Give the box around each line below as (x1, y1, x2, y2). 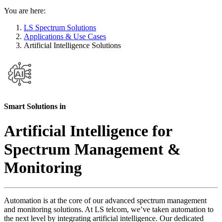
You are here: (4, 6, 46, 15)
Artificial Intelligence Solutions (24, 41, 121, 50)
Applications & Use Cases (24, 32, 106, 41)
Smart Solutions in (4, 102, 66, 111)
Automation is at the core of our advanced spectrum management (4, 196, 207, 205)
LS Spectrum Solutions (24, 23, 96, 32)
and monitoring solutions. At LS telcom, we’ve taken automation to (4, 205, 214, 214)
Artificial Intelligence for (4, 121, 172, 140)
